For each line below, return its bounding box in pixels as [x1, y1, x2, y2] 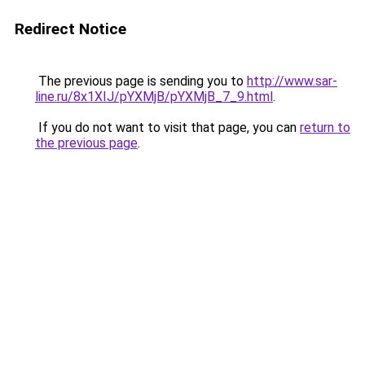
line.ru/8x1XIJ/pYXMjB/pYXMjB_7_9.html [35, 89, 273, 104]
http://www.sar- [247, 73, 337, 89]
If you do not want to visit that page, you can [35, 120, 300, 135]
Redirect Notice [15, 20, 126, 38]
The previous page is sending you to [35, 73, 247, 89]
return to [300, 120, 350, 135]
